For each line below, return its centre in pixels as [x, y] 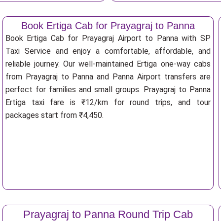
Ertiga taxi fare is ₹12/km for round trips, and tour [108, 102]
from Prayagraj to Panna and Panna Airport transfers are [108, 77]
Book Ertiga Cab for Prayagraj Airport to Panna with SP [108, 38]
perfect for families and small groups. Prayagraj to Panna [108, 90]
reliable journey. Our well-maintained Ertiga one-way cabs [108, 64]
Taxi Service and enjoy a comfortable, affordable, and [108, 51]
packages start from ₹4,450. [54, 115]
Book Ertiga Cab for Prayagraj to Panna [108, 26]
